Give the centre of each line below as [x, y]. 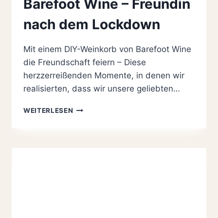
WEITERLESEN [48, 110]
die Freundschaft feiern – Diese [85, 62]
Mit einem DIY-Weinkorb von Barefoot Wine [107, 49]
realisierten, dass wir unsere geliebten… [102, 88]
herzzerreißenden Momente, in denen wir [104, 75]
